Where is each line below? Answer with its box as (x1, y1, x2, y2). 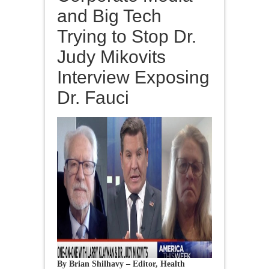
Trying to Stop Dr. (57, 26, 196, 46)
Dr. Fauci (57, 87, 129, 107)
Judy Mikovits (57, 46, 166, 67)
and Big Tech (57, 5, 162, 26)
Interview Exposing (57, 67, 210, 87)
